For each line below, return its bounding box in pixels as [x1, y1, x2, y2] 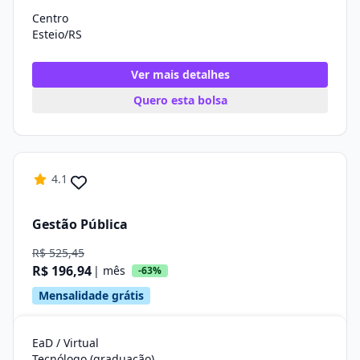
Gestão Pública [32, 215, 128, 233]
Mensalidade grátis [39, 288, 144, 303]
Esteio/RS [32, 27, 82, 42]
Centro [32, 10, 68, 26]
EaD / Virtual [32, 335, 99, 350]
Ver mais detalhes [130, 67, 230, 82]
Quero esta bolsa [133, 92, 227, 108]
